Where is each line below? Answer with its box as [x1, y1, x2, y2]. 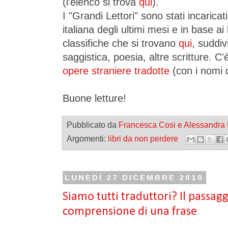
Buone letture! [63, 93, 126, 104]
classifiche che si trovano [63, 38, 179, 49]
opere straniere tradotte [63, 65, 169, 77]
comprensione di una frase [63, 206, 197, 218]
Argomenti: [67, 134, 108, 144]
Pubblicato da [67, 120, 119, 130]
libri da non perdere [108, 134, 178, 144]
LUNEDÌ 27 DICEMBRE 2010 [65, 173, 204, 182]
